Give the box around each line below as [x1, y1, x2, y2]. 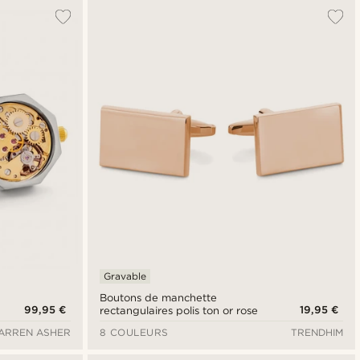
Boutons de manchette [99, 291, 217, 304]
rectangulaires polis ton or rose [99, 304, 259, 317]
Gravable [103, 269, 146, 282]
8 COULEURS [99, 325, 169, 338]
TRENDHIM [290, 325, 343, 338]
